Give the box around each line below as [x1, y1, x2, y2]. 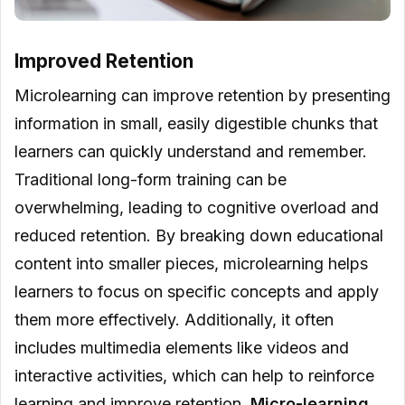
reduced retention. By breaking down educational [14, 225, 383, 245]
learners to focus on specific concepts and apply [14, 281, 379, 301]
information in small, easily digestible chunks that [14, 113, 378, 133]
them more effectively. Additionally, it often [14, 309, 334, 329]
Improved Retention [14, 49, 193, 72]
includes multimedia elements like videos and [14, 337, 349, 357]
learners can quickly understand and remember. [14, 141, 367, 161]
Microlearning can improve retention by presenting [14, 85, 391, 105]
